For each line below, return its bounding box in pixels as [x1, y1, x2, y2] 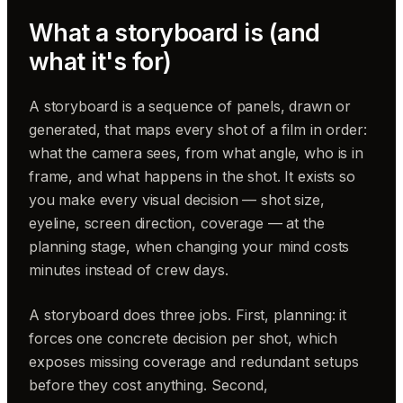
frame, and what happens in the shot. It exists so [29, 166, 355, 185]
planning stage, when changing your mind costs [29, 237, 350, 255]
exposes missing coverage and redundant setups [29, 352, 359, 371]
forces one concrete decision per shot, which [29, 328, 337, 347]
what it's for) [29, 46, 172, 76]
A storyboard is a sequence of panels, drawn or [29, 96, 352, 115]
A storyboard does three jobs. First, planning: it [29, 305, 347, 324]
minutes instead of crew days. [29, 260, 229, 279]
